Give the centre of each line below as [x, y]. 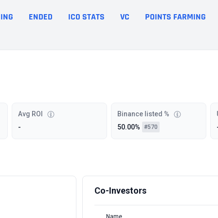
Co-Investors [120, 191]
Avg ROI [31, 114]
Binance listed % [143, 114]
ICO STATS [86, 17]
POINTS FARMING [175, 17]
